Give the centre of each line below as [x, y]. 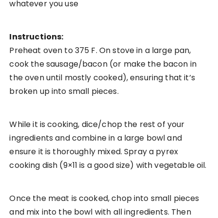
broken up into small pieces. [64, 91]
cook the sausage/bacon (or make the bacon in [103, 64]
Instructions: [36, 37]
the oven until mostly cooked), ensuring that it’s [102, 78]
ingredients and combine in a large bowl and [96, 138]
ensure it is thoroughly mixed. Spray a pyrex [94, 152]
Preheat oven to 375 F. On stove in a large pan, [100, 51]
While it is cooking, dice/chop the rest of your [97, 125]
